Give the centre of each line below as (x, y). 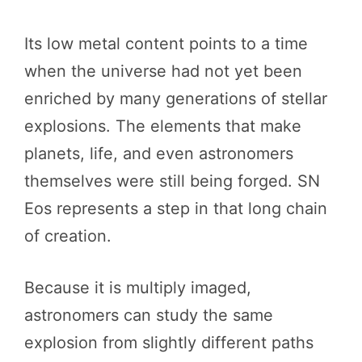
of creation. (68, 236)
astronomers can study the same (149, 315)
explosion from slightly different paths (169, 342)
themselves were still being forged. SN (172, 181)
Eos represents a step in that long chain (176, 208)
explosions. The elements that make (163, 126)
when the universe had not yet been (163, 71)
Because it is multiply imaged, (138, 287)
